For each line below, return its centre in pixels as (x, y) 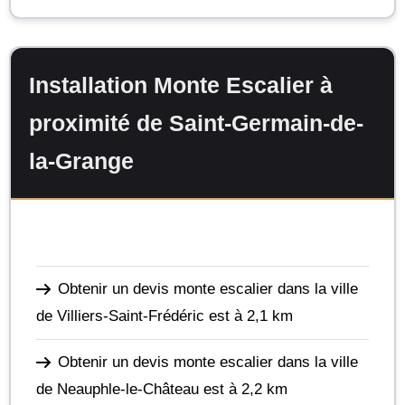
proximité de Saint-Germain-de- (196, 123)
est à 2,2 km (243, 389)
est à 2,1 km (249, 316)
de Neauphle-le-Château (118, 389)
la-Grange (81, 161)
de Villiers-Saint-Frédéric (120, 316)
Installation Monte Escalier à (181, 85)
